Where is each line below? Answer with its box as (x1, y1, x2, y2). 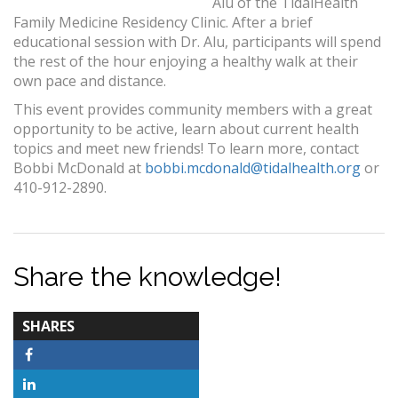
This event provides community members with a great (13, 99, 372, 120)
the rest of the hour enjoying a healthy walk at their (13, 52, 358, 72)
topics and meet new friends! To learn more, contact (13, 139, 359, 159)
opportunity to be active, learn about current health (13, 119, 359, 139)
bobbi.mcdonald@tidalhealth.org (145, 158, 361, 179)
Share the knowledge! (13, 261, 282, 293)
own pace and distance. (13, 71, 166, 92)
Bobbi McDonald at (13, 158, 145, 179)
